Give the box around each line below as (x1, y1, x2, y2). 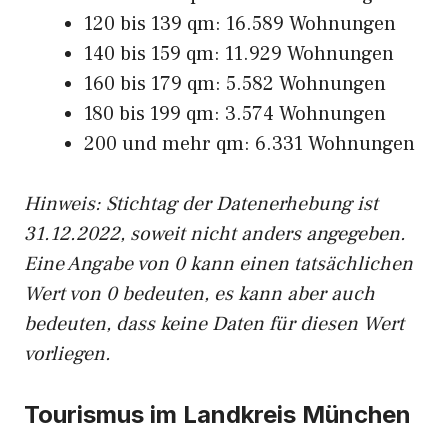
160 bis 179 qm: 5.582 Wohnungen (84, 71, 386, 97)
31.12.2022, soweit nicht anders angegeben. (24, 221, 406, 247)
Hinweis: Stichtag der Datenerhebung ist (24, 191, 378, 217)
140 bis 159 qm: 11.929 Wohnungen (84, 41, 394, 67)
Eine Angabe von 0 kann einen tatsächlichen (24, 251, 413, 277)
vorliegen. (24, 341, 111, 367)
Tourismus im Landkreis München (24, 400, 411, 429)
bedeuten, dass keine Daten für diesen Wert (24, 311, 404, 337)
